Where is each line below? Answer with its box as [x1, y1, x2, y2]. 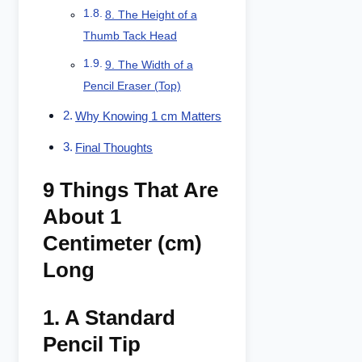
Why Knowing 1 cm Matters [75, 109, 222, 124]
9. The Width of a [104, 59, 193, 72]
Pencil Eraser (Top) [83, 80, 181, 93]
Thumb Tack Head [83, 30, 177, 43]
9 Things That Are [43, 178, 218, 202]
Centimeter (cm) [43, 231, 202, 255]
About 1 [43, 204, 121, 229]
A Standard [65, 305, 175, 330]
